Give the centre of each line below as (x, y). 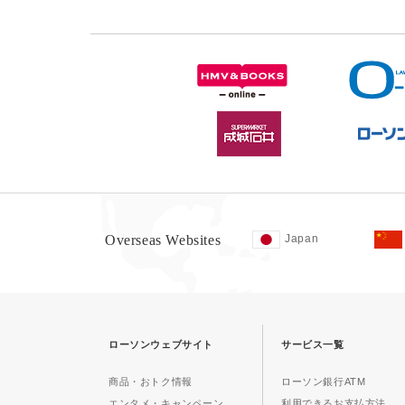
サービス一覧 (313, 344)
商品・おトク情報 (151, 381)
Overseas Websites (163, 240)
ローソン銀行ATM (324, 381)
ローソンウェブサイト (161, 344)
